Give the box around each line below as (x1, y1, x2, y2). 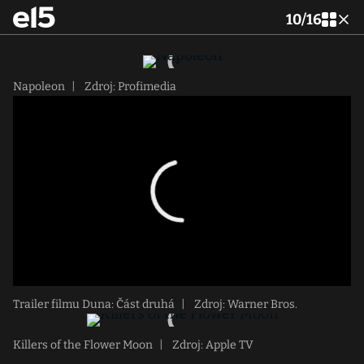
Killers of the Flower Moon (13, 338, 153, 352)
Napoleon (13, 80, 65, 93)
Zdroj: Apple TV (170, 338, 253, 352)
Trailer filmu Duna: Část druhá (13, 297, 175, 311)
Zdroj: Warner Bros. (192, 297, 297, 311)
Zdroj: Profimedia (82, 80, 176, 93)
